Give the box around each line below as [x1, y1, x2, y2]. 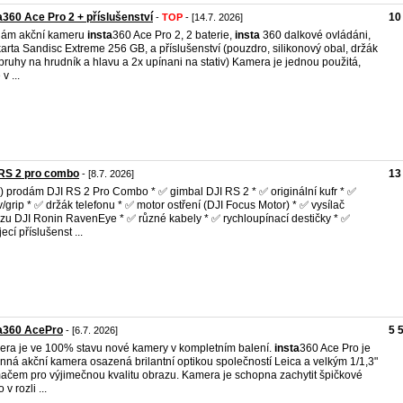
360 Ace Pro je [300, 342, 371, 354]
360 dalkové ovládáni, [260, 29, 371, 41]
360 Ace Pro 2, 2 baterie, [112, 29, 235, 41]
